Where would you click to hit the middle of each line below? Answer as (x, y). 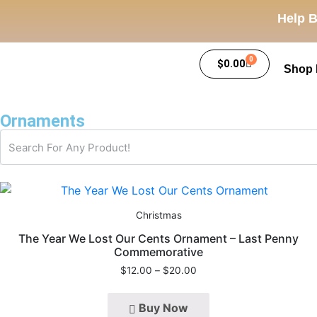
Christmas (158, 215)
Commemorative (158, 252)
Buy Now (164, 307)
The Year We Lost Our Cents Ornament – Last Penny (158, 238)
